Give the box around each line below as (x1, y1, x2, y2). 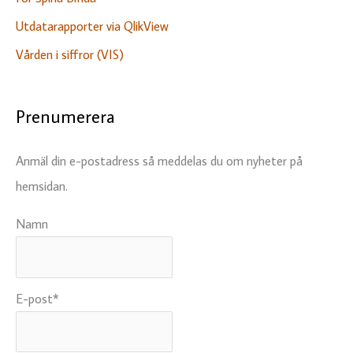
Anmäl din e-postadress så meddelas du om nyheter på (16, 151, 303, 169)
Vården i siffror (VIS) (16, 45, 124, 62)
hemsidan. (16, 176, 68, 194)
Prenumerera (16, 104, 115, 128)
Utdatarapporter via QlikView (16, 17, 169, 34)
